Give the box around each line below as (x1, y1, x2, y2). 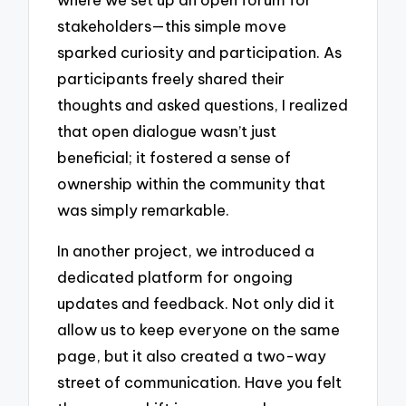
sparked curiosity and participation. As (57, 43, 343, 63)
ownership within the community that (57, 174, 326, 194)
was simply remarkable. (57, 200, 230, 220)
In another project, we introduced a (57, 240, 315, 260)
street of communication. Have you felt (57, 372, 343, 391)
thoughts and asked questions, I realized (57, 95, 349, 115)
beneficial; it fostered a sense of (57, 148, 292, 168)
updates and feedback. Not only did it (57, 293, 335, 313)
